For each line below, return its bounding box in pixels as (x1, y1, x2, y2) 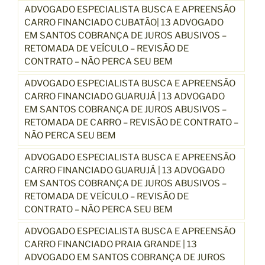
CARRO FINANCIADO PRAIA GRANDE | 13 (24, 238, 197, 250)
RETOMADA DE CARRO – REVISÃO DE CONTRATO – (24, 117, 238, 128)
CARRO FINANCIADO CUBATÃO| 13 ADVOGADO (24, 17, 224, 28)
